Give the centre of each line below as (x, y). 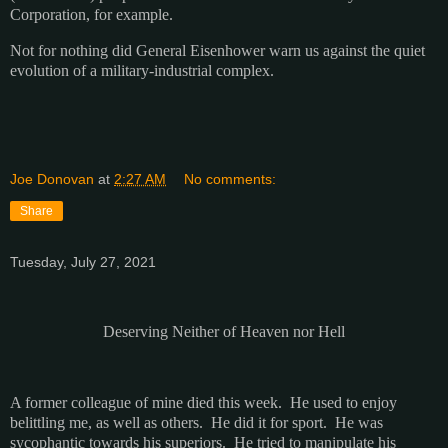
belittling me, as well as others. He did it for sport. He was (196, 423)
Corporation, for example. (91, 14)
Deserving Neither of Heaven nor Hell (224, 331)
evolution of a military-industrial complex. (142, 70)
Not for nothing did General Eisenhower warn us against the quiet (217, 50)
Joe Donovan (52, 179)
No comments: (230, 179)
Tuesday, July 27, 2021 (83, 262)
